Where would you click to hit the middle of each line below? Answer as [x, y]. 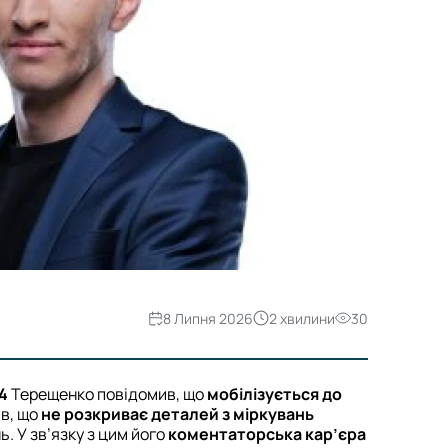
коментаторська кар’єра [267, 434]
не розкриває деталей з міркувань [177, 414]
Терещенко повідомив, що [107, 394]
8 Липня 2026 [208, 318]
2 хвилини [302, 318]
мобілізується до [274, 394]
